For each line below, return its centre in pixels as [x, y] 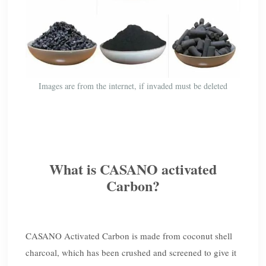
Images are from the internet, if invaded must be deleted [133, 86]
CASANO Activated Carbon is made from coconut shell [129, 236]
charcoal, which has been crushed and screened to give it [131, 253]
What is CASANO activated [133, 169]
